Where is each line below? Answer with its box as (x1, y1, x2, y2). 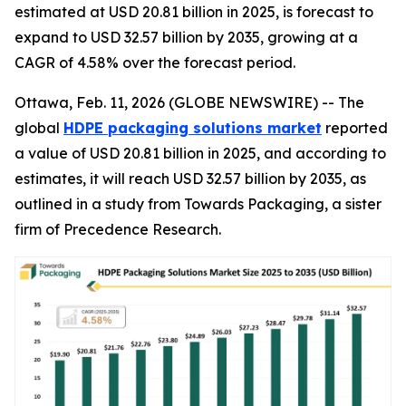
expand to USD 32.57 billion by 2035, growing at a (14, 28, 358, 46)
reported (322, 119, 388, 137)
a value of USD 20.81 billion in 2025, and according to (14, 144, 386, 162)
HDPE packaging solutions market (63, 119, 322, 137)
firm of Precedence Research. (14, 220, 221, 238)
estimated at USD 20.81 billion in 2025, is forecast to (14, 3, 373, 21)
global (14, 119, 63, 137)
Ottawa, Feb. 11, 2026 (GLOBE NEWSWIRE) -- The (14, 93, 364, 111)
